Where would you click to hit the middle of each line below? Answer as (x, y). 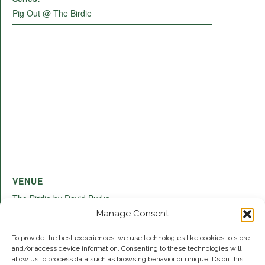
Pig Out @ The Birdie (52, 13)
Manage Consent (132, 214)
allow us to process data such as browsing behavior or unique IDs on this (127, 259)
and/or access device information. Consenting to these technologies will (127, 248)
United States (119, 229)
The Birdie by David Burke (61, 198)
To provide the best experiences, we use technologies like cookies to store (131, 238)
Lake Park (31, 229)
